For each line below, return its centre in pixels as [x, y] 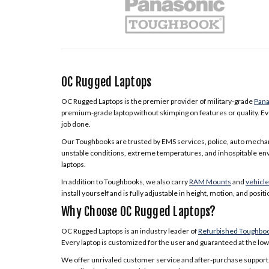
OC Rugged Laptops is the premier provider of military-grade [158, 101]
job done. [76, 124]
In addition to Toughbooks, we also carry [125, 182]
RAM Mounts [210, 182]
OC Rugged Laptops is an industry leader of [130, 231]
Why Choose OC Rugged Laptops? [139, 212]
